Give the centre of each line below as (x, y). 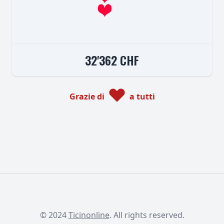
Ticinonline (89, 215)
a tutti (142, 96)
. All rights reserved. (147, 215)
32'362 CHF (112, 60)
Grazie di (87, 96)
